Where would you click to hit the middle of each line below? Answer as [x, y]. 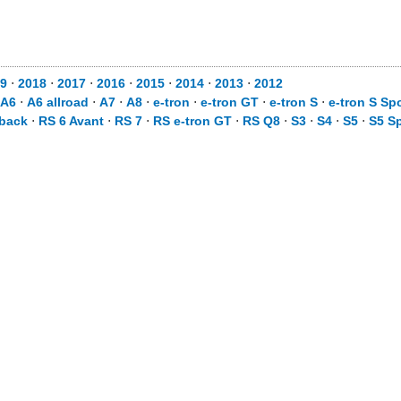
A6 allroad [58, 102]
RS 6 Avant [71, 121]
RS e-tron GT [192, 121]
